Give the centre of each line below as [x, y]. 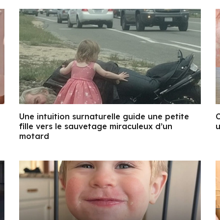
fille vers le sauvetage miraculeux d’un [96, 126]
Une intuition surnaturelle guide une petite [104, 117]
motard [34, 136]
